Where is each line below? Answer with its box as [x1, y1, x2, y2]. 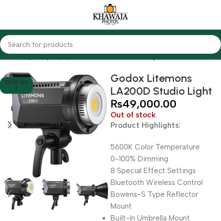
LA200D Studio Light [110, 84, 212, 98]
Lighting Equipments [23, 52, 92, 61]
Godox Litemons [110, 72, 192, 85]
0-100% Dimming [110, 154, 168, 163]
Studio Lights [120, 52, 168, 61]
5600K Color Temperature [110, 143, 200, 151]
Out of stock [110, 110, 155, 119]
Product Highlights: [110, 121, 181, 130]
